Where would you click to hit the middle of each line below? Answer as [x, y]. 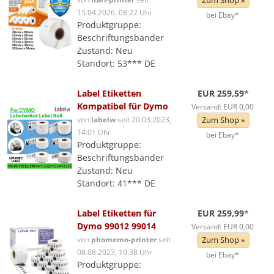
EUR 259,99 [221, 213]
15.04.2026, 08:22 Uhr [115, 12]
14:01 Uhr [94, 132]
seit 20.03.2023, [143, 119]
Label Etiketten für [117, 213]
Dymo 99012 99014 [117, 226]
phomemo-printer [124, 239]
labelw [103, 119]
